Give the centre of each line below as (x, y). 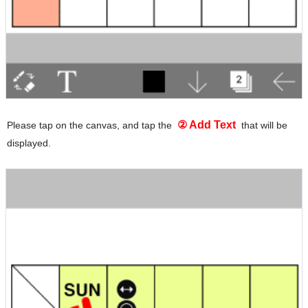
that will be (263, 125)
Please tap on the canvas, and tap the (91, 125)
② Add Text (207, 125)
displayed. (29, 143)
